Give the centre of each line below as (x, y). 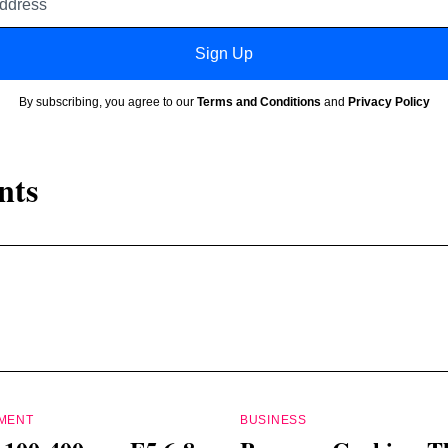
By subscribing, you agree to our (107, 101)
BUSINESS (273, 419)
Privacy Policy (388, 101)
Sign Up (224, 53)
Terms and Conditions (258, 101)
